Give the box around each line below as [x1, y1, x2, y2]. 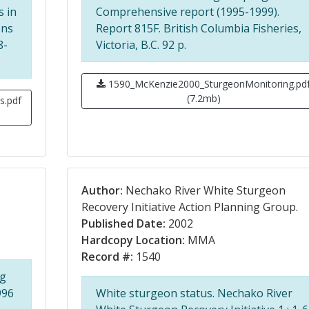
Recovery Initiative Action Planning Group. [81, 199, 298, 215]
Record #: [81, 249, 133, 264]
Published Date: [81, 216, 166, 231]
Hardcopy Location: [81, 232, 185, 248]
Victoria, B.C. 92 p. [95, 37, 186, 52]
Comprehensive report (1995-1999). [95, 4, 279, 19]
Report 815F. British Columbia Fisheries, [95, 21, 301, 36]
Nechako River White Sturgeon [122, 183, 286, 198]
